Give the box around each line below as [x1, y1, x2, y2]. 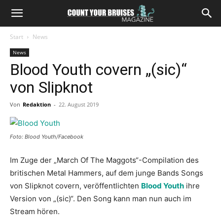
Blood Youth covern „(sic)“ [10, 60, 187, 79]
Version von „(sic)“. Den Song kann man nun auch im [10, 194, 191, 203]
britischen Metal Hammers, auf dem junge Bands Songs [10, 168, 203, 178]
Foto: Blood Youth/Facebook [10, 133, 83, 140]
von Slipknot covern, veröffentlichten [10, 181, 141, 190]
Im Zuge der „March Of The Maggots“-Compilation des [10, 155, 199, 165]
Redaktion [23, 101, 51, 108]
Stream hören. [10, 207, 60, 216]
